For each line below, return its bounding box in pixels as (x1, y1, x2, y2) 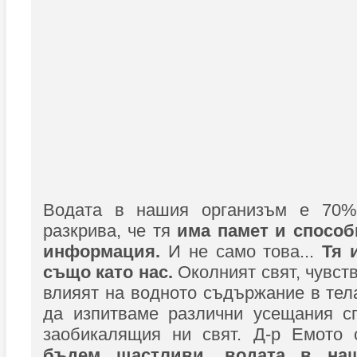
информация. (43, 241, 160, 261)
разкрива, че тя (43, 221, 178, 241)
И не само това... (160, 241, 323, 261)
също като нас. (43, 262, 178, 282)
